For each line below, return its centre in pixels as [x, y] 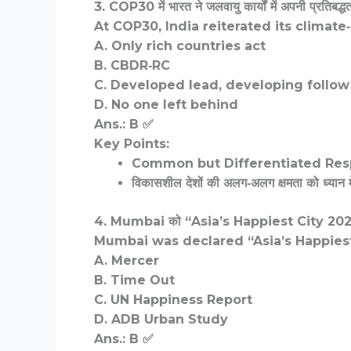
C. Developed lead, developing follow [222, 85]
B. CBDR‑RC [132, 66]
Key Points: [132, 144]
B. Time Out [134, 280]
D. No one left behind [166, 105]
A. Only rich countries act [180, 46]
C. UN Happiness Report [173, 300]
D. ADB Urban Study [161, 320]
